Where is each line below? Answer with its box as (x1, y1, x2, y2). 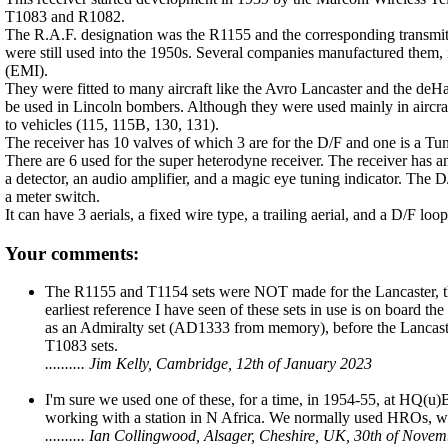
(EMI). (5, 62, 48, 79)
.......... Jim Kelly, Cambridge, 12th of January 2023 (45, 355, 372, 373)
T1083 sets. (45, 337, 118, 355)
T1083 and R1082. (5, 8, 125, 25)
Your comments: (5, 242, 139, 264)
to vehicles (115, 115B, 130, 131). (5, 116, 219, 133)
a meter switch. (5, 188, 100, 205)
